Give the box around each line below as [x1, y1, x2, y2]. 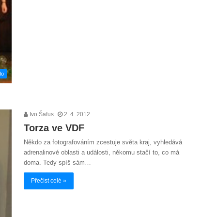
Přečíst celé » [31, 177, 66, 184]
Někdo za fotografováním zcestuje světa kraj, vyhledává [24, 138, 182, 146]
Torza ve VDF [24, 122, 84, 133]
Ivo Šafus [28, 110, 54, 118]
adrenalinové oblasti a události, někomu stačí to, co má [24, 148, 179, 156]
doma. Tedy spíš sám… [24, 158, 91, 166]
